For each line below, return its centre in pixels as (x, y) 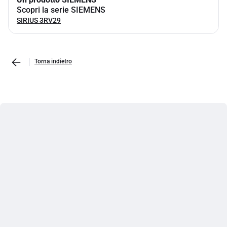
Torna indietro (53, 61)
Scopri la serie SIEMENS (61, 10)
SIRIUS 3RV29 (39, 20)
